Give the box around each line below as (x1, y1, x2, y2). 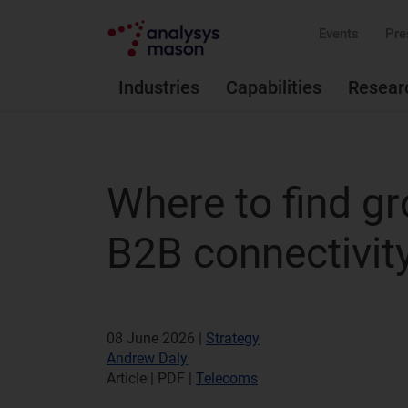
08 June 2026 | (107, 330, 206, 347)
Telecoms (196, 370, 258, 387)
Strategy (206, 330, 260, 347)
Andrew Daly (107, 350, 188, 367)
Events (319, 25, 359, 42)
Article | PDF (107, 370, 189, 387)
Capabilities (226, 76, 321, 98)
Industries (118, 76, 199, 98)
